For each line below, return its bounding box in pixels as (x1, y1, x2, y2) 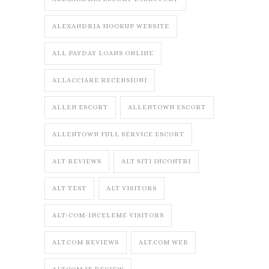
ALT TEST (52, 184, 86, 193)
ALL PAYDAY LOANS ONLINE (52, 49, 154, 58)
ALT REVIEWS (52, 157, 101, 166)
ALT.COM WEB (139, 238, 188, 247)
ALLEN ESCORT (52, 103, 108, 112)
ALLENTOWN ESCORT (128, 103, 206, 112)
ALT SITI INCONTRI (121, 157, 191, 166)
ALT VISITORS (106, 184, 157, 193)
